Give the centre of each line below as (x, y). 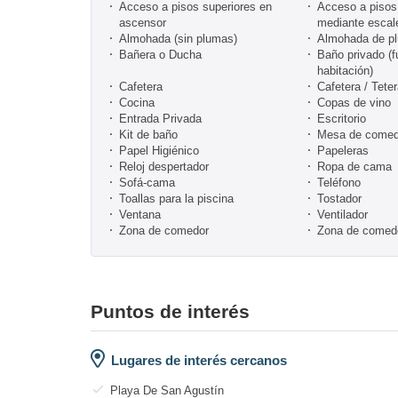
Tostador (339, 198)
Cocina (137, 102)
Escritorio (342, 118)
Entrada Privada (160, 118)
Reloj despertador (164, 166)
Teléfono (339, 182)
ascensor (143, 22)
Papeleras (343, 150)
